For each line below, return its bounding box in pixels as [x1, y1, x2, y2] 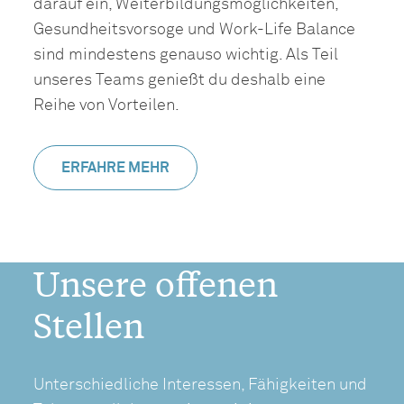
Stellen [33, 302, 145, 346]
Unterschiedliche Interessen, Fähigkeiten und [33, 376, 368, 393]
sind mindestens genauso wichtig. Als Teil [33, 46, 339, 63]
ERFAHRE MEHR [61, 160, 170, 175]
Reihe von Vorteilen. [33, 96, 184, 114]
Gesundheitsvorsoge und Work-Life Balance [33, 21, 356, 38]
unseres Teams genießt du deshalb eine [33, 71, 326, 88]
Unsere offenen [33, 261, 279, 305]
